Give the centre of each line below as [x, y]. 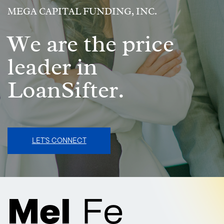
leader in [52, 66]
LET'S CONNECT [59, 140]
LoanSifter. [66, 89]
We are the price [90, 43]
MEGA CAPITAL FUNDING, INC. [82, 12]
